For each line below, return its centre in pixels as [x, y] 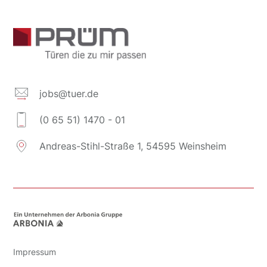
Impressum [35, 252]
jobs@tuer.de [69, 94]
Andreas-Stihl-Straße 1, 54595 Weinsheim [133, 146]
